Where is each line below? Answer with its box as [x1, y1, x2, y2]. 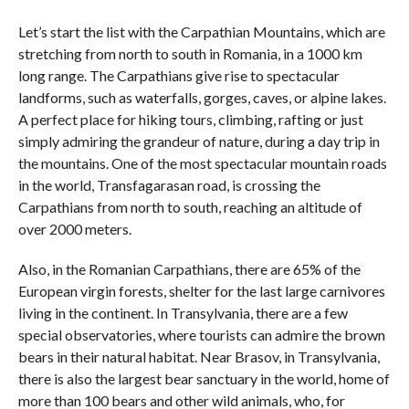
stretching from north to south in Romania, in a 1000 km [17, 44, 362, 62]
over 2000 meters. [17, 219, 131, 237]
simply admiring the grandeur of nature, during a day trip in [17, 131, 380, 150]
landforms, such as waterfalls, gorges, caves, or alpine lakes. [17, 88, 386, 106]
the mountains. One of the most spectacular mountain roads [17, 153, 387, 172]
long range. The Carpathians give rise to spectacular [17, 66, 340, 84]
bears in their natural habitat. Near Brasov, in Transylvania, [17, 347, 380, 365]
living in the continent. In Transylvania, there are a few [17, 303, 348, 321]
